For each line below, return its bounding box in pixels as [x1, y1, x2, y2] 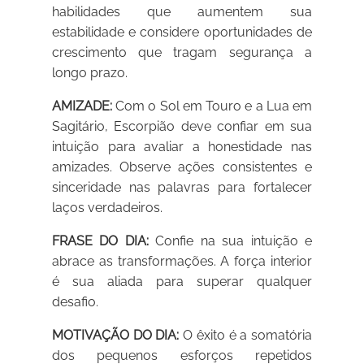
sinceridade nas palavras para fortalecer [52, 180, 312, 196]
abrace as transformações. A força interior [52, 253, 312, 270]
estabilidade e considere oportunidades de [52, 24, 312, 41]
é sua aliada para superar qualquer [52, 274, 312, 290]
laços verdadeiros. [52, 200, 163, 216]
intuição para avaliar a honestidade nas [52, 139, 312, 155]
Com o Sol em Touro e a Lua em [112, 98, 312, 115]
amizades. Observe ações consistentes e [52, 159, 312, 175]
